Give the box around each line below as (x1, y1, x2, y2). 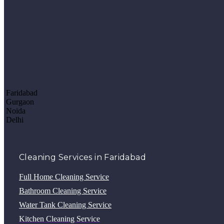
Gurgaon (4, 97, 34, 106)
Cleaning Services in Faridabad (19, 152, 146, 162)
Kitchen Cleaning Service (19, 214, 100, 223)
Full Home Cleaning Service (19, 172, 109, 181)
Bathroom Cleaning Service (19, 186, 106, 195)
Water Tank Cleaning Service (19, 200, 111, 209)
